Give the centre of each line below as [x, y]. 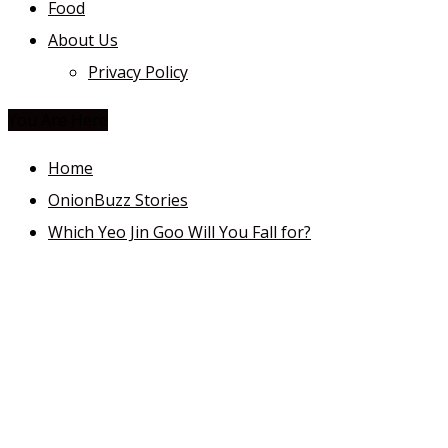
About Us [83, 40]
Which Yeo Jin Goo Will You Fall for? [179, 232]
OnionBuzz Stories [118, 200]
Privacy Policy [138, 72]
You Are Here [58, 120]
